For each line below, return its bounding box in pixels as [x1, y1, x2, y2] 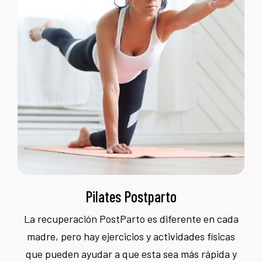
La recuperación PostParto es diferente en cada [23, 212, 239, 225]
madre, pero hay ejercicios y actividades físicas [27, 229, 235, 243]
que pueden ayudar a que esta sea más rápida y [25, 247, 237, 260]
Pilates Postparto [85, 187, 177, 205]
